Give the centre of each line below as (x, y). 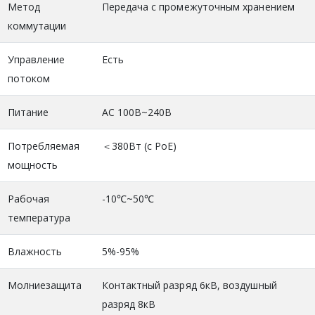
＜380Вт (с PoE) (139, 146)
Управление (36, 60)
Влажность (35, 252)
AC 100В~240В (137, 112)
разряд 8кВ (129, 304)
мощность (33, 165)
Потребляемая (44, 146)
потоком (28, 79)
